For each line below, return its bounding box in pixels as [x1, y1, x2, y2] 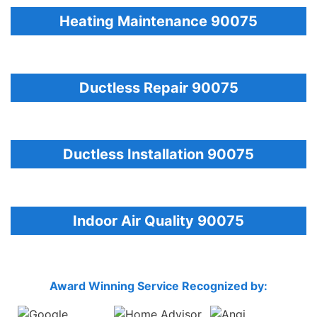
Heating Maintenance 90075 [59, 12, 258, 30]
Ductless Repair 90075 [79, 79, 238, 96]
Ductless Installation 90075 [63, 145, 254, 163]
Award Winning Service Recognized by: [50, 278, 267, 293]
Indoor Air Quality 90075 [73, 212, 244, 229]
